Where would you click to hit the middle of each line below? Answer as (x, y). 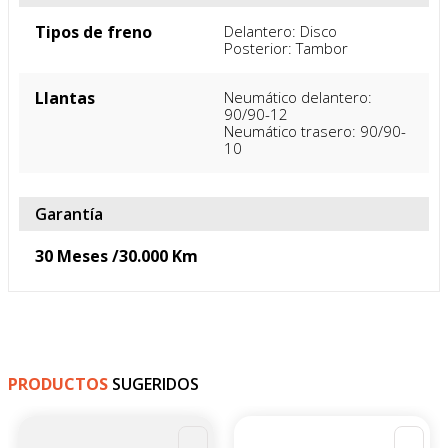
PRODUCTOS (60, 384)
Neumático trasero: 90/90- (315, 130)
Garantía (69, 213)
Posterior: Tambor (286, 47)
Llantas (65, 97)
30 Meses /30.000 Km (116, 255)
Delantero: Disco (280, 30)
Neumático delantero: (300, 96)
